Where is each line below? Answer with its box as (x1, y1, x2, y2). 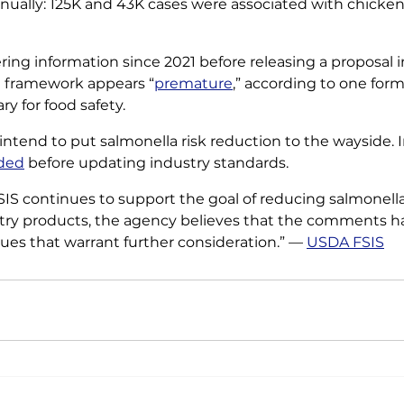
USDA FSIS (307, 234, 384, 251)
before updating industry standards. (24, 154, 292, 171)
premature (154, 75, 233, 92)
